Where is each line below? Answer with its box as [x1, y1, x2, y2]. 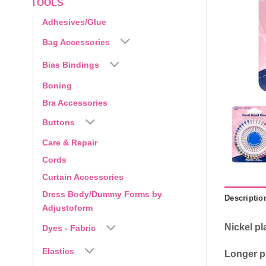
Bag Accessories [42, 37, 110, 47]
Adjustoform [42, 203, 93, 213]
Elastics [42, 246, 74, 256]
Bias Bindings [42, 60, 99, 70]
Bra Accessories [42, 97, 107, 107]
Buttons [42, 118, 75, 128]
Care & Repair [42, 138, 97, 148]
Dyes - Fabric [42, 223, 96, 233]
